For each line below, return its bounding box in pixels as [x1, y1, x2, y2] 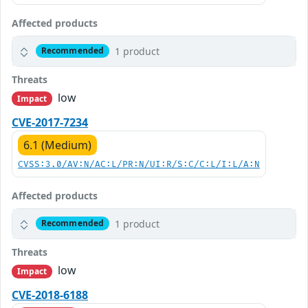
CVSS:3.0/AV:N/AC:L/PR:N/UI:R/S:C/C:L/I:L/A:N [18, 159, 260, 170]
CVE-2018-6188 [12, 287, 88, 302]
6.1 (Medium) [23, 137, 91, 153]
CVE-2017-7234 [12, 114, 88, 130]
